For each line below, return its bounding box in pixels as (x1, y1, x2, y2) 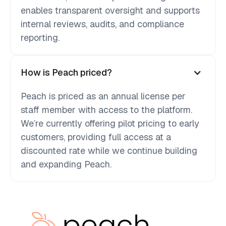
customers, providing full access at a (21, 131, 171, 143)
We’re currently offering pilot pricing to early (21, 118, 199, 130)
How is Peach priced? (21, 67, 112, 79)
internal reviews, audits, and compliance (21, 18, 184, 30)
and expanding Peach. (21, 158, 111, 171)
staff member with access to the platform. (21, 104, 192, 116)
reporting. (21, 32, 60, 44)
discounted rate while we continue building (21, 145, 197, 157)
